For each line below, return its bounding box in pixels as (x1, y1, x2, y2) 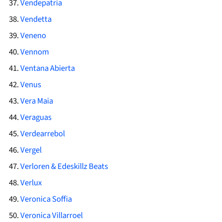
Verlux (20, 177, 42, 189)
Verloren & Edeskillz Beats (20, 161, 108, 173)
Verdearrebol (20, 128, 65, 140)
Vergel (20, 144, 42, 157)
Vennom (20, 46, 49, 58)
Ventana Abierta (20, 62, 75, 75)
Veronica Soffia (20, 193, 72, 206)
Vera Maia (20, 95, 53, 108)
